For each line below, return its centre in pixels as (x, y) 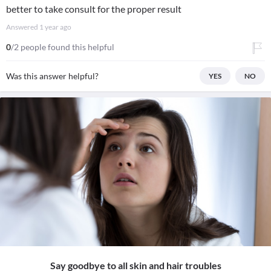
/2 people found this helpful (63, 47)
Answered (23, 27)
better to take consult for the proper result (94, 9)
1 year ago (55, 27)
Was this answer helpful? (52, 76)
